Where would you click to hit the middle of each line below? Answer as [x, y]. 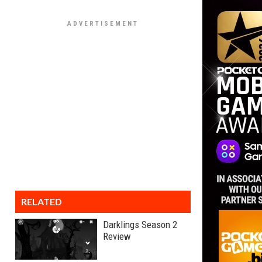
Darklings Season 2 [140, 225]
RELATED [42, 201]
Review [117, 236]
